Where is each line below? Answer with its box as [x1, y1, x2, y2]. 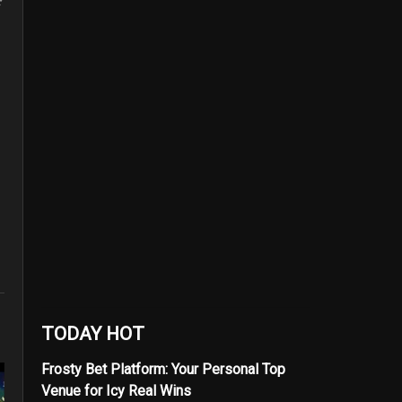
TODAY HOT [41, 323, 144, 345]
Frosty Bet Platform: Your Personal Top [41, 361, 285, 378]
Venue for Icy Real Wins [41, 382, 191, 399]
